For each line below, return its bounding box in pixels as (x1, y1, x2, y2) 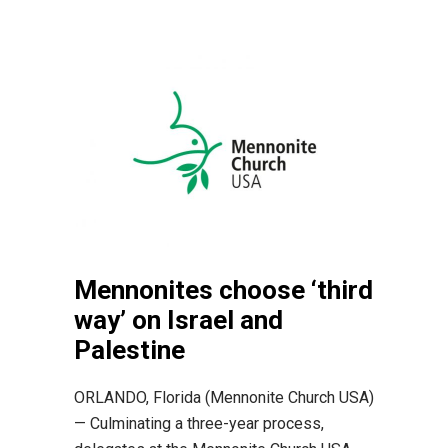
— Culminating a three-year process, (74, 413, 324, 433)
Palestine (74, 334, 185, 365)
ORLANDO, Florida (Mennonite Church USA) (74, 387, 374, 407)
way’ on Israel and (74, 304, 283, 335)
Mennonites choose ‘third (74, 274, 373, 305)
